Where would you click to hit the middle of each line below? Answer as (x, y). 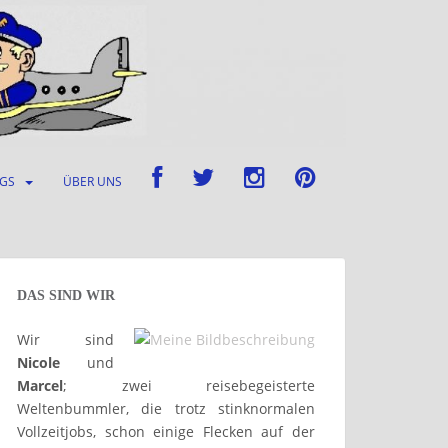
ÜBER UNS (92, 182)
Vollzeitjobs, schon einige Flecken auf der (166, 432)
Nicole (38, 363)
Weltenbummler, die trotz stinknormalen (166, 409)
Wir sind (65, 340)
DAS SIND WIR (66, 296)
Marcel (40, 386)
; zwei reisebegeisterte (189, 386)
